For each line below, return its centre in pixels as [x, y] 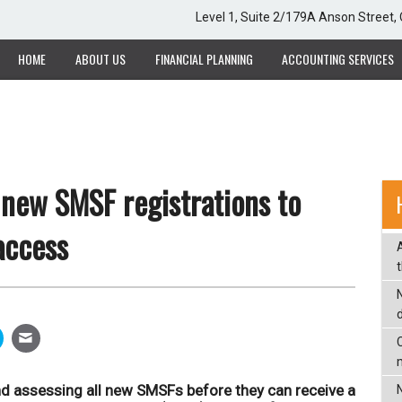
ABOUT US [100, 59]
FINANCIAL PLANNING [204, 59]
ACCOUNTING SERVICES [338, 59]
